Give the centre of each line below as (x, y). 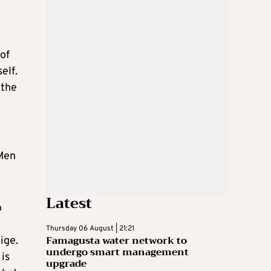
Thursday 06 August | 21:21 (90, 229)
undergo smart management (117, 253)
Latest (69, 204)
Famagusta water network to (116, 241)
